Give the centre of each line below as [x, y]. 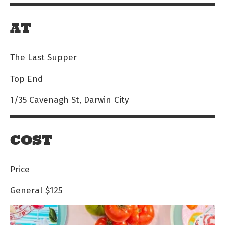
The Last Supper [43, 57]
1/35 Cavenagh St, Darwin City [69, 99]
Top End [26, 78]
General [26, 190]
